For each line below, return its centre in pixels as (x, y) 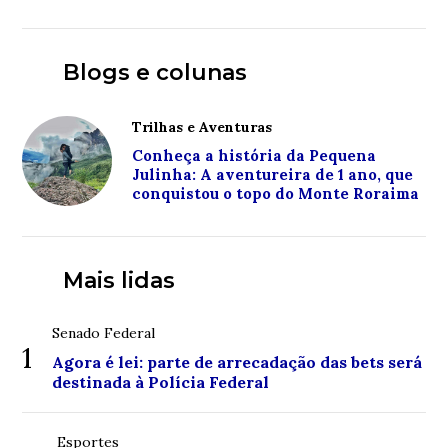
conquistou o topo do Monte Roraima (276, 193)
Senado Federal (104, 332)
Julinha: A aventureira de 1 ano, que (273, 174)
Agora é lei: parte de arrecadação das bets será (237, 361)
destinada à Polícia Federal (161, 381)
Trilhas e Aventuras (202, 126)
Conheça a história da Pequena (254, 155)
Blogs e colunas (154, 72)
